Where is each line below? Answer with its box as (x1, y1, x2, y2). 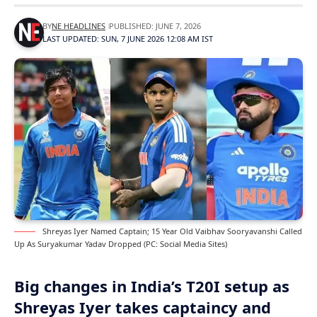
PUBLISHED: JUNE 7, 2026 (109, 21, 201, 32)
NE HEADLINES (52, 21, 105, 32)
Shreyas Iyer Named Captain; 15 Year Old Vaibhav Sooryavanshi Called (42, 226, 302, 237)
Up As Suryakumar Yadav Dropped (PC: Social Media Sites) (14, 238, 227, 250)
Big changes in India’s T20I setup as (14, 275, 289, 297)
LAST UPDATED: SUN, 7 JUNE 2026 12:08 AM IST (42, 33, 213, 45)
